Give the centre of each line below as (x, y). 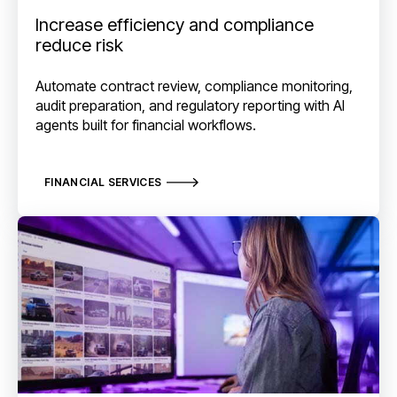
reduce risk (79, 46)
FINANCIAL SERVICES (103, 183)
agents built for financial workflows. (146, 125)
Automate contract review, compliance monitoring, (194, 86)
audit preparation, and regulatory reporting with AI (190, 105)
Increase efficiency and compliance (175, 25)
